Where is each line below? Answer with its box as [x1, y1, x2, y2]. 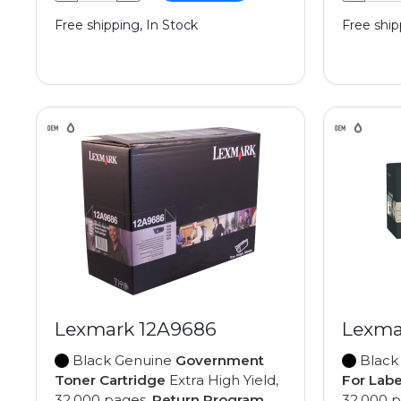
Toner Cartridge [55, 371, 166, 389]
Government [175, 352, 264, 370]
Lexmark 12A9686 [55, 318, 217, 341]
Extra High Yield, [166, 371, 278, 389]
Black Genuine [69, 352, 175, 370]
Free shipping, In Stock [55, 17, 198, 34]
